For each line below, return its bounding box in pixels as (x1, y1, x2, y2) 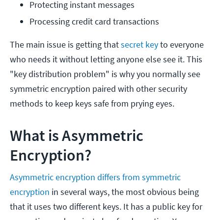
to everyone (158, 39, 204, 51)
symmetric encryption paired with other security (10, 83, 187, 95)
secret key (121, 39, 158, 51)
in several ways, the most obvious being (50, 186, 199, 198)
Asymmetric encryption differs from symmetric (10, 171, 181, 183)
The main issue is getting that (10, 39, 121, 51)
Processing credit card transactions (29, 16, 159, 27)
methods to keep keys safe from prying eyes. (10, 98, 174, 110)
